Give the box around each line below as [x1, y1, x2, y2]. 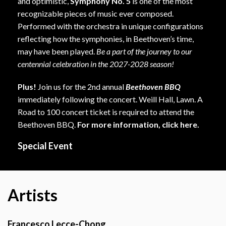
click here [162, 119, 197, 129]
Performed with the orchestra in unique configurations [18, 21, 203, 31]
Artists [8, 185, 58, 205]
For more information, [77, 119, 162, 129]
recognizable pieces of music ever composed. [18, 8, 174, 18]
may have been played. [18, 46, 96, 56]
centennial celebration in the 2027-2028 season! [18, 59, 174, 69]
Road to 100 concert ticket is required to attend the [18, 106, 194, 117]
